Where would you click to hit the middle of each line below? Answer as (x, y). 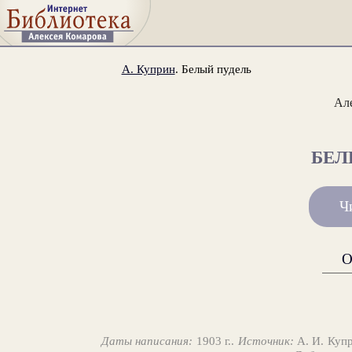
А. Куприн (148, 68)
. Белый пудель (213, 68)
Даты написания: (147, 340)
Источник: (266, 340)
